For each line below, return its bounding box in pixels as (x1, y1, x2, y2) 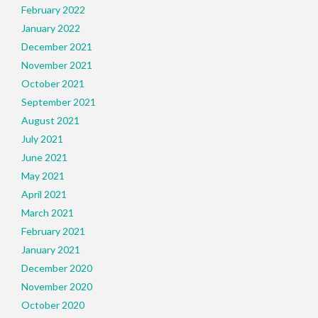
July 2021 (21, 133, 63, 145)
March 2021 (21, 207, 74, 219)
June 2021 (21, 151, 67, 163)
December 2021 (21, 40, 92, 53)
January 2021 (21, 243, 80, 256)
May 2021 (21, 170, 65, 182)
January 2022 (21, 22, 80, 34)
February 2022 (21, 4, 85, 16)
